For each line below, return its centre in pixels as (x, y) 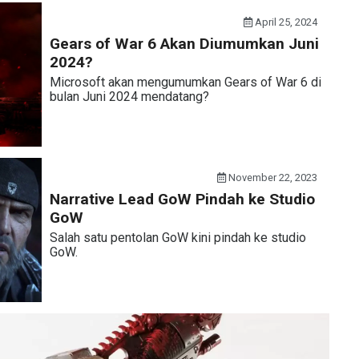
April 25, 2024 (285, 22)
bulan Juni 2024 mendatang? (129, 97)
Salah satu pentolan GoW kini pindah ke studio (177, 238)
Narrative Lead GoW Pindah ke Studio (182, 199)
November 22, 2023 (272, 177)
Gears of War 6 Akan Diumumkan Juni (184, 44)
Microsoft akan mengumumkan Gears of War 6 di (185, 82)
